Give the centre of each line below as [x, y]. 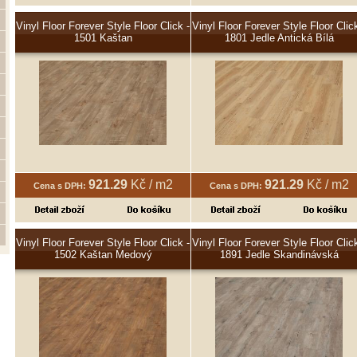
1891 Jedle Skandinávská [279, 254]
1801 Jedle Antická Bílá [279, 37]
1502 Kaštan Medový [103, 254]
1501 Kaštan [103, 37]
